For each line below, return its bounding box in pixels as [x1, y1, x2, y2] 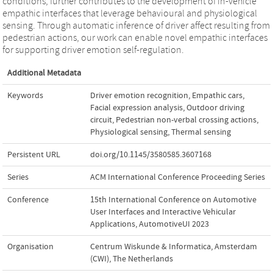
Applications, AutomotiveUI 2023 [90, 219, 209, 229]
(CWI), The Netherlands [90, 253, 173, 264]
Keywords [7, 90, 43, 101]
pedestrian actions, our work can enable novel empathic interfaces [2, 32, 268, 43]
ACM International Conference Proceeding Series [90, 172, 265, 182]
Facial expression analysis [90, 102, 183, 113]
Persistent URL [7, 149, 60, 160]
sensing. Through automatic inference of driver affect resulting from [2, 19, 270, 31]
